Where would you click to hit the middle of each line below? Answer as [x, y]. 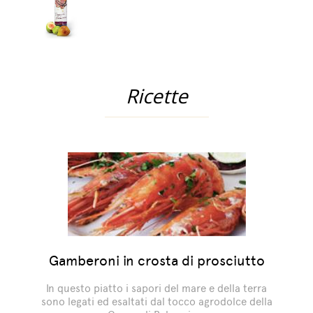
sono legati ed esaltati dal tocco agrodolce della [156, 301]
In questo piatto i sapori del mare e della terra [156, 288]
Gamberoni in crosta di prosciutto [156, 260]
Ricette [156, 95]
